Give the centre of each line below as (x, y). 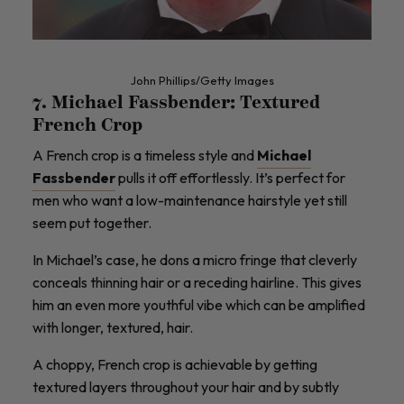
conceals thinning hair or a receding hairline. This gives (197, 282)
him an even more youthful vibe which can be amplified (199, 304)
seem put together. (93, 222)
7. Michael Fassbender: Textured (176, 103)
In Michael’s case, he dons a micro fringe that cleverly (195, 259)
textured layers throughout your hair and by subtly (186, 386)
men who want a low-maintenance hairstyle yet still (190, 200)
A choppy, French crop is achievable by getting (175, 364)
